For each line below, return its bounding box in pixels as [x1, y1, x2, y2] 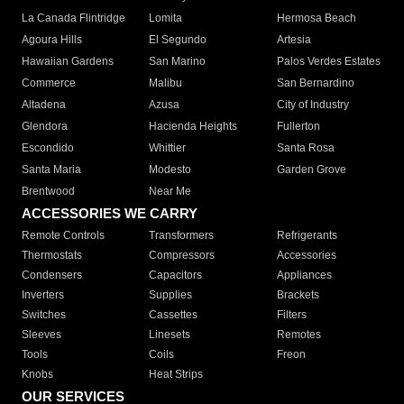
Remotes [276, 328, 321, 342]
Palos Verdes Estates [276, 55, 381, 69]
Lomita [149, 12, 183, 25]
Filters [276, 308, 307, 322]
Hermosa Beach [276, 12, 356, 25]
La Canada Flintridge [22, 12, 125, 25]
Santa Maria [22, 163, 81, 177]
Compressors [149, 249, 216, 262]
